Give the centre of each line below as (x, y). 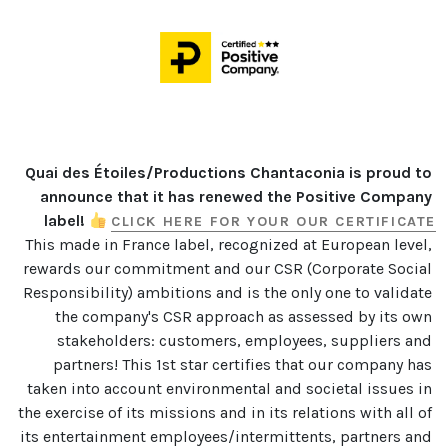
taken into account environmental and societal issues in (231, 389)
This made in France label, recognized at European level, (230, 245)
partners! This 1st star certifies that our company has (244, 365)
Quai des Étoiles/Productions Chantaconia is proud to (230, 173)
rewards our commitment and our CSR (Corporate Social (229, 269)
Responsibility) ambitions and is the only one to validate (229, 293)
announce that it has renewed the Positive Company (238, 197)
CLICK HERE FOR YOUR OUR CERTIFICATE (273, 222)
